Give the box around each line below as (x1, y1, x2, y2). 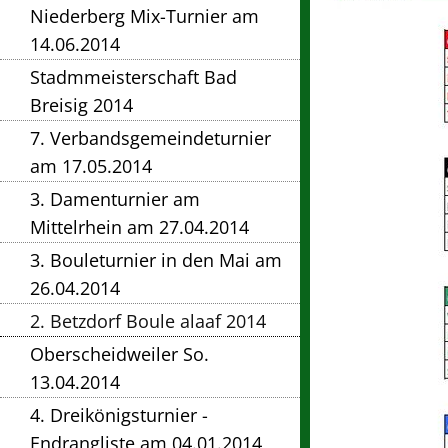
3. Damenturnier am (30, 187, 200, 212)
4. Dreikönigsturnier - (30, 403, 208, 428)
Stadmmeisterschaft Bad (30, 65, 237, 90)
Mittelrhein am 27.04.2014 (30, 215, 249, 240)
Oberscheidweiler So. (30, 342, 209, 367)
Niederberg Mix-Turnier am (30, 4, 259, 29)
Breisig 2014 (30, 93, 133, 118)
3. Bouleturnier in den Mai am (30, 248, 282, 273)
